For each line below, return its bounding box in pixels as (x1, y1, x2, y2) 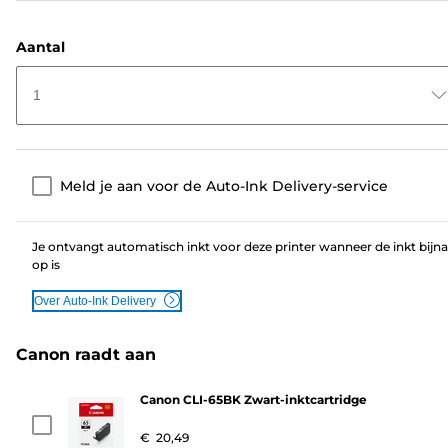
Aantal (16, 37, 65, 56)
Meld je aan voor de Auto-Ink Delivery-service (60, 176, 388, 195)
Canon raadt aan (16, 345, 156, 365)
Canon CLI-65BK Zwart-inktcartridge (140, 392, 367, 408)
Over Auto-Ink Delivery (34, 293, 156, 308)
